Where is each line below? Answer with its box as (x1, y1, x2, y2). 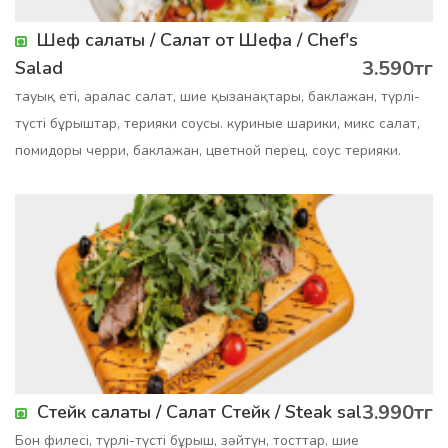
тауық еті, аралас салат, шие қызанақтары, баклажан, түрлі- (15, 87, 420, 106)
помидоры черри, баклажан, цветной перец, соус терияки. (15, 141, 401, 160)
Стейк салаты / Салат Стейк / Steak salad (37, 400, 383, 424)
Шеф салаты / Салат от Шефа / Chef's (37, 28, 358, 52)
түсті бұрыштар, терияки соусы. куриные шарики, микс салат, (15, 114, 420, 133)
